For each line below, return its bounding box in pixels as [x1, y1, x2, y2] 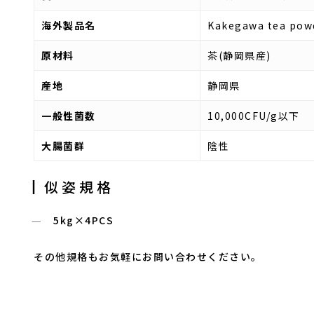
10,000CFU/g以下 [207, 109, 300, 123]
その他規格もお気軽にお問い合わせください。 [34, 250, 262, 264]
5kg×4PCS [53, 213, 114, 227]
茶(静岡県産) [207, 48, 271, 62]
